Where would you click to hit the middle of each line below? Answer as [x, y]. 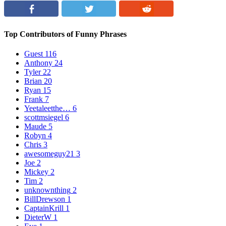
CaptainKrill [44, 208]
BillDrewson [45, 199]
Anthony [38, 63]
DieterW [38, 217]
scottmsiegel [44, 117]
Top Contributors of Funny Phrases [65, 34]
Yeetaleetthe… [47, 108]
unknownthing [47, 190]
